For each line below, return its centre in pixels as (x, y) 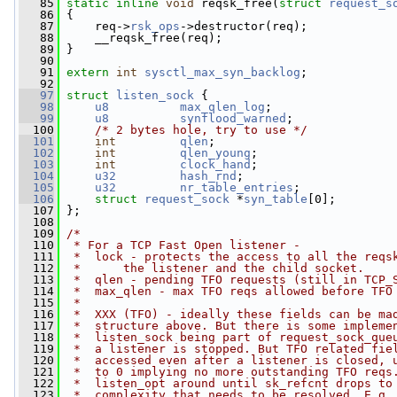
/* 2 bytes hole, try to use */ (201, 130)
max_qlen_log (222, 107)
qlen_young (215, 153)
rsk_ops (155, 26)
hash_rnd (208, 176)
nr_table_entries (237, 187)
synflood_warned (233, 118)
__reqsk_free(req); (141, 38)
